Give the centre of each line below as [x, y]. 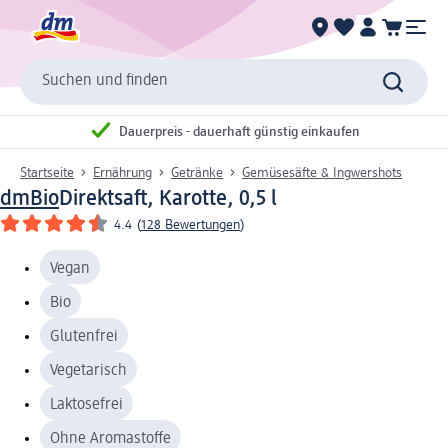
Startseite [47, 172]
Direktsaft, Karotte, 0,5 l [168, 198]
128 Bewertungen [190, 224]
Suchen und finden [105, 81]
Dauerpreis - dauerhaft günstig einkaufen [239, 132]
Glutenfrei [84, 336]
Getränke [197, 172]
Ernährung [122, 172]
